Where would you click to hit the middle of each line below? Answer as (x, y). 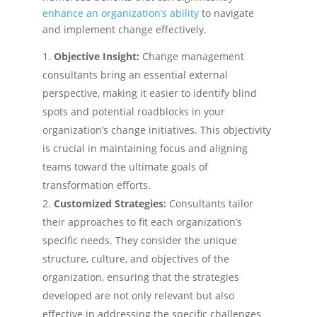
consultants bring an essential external (135, 75)
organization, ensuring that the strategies (141, 277)
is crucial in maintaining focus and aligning (145, 148)
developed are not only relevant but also (138, 295)
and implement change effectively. (125, 29)
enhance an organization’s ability (121, 13)
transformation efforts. (97, 185)
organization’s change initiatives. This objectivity (157, 130)
